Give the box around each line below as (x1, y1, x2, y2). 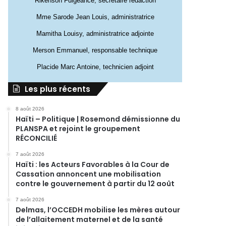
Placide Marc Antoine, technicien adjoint (36, 63, 154, 71)
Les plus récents (25, 84, 91, 94)
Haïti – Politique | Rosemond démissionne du (16, 114, 181, 124)
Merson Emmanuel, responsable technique (33, 46, 157, 54)
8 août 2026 (16, 106, 45, 111)
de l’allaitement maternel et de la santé (16, 214, 163, 224)
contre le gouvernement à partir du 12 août (16, 179, 175, 189)
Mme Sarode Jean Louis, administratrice (36, 13, 154, 21)
